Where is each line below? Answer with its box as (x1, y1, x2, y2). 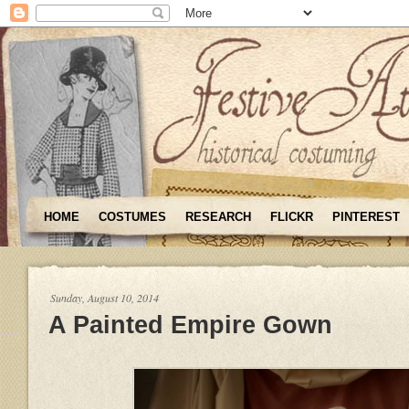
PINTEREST (332, 210, 400, 224)
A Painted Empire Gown (48, 309, 332, 339)
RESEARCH (185, 210, 251, 224)
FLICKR (270, 210, 313, 224)
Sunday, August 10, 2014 (50, 290, 159, 305)
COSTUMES (99, 210, 166, 224)
